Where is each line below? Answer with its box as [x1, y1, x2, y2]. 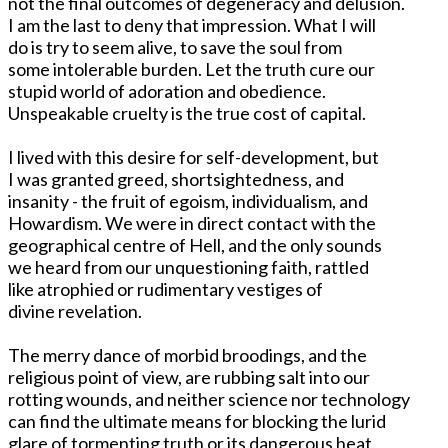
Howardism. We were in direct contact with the [8, 211, 376, 234]
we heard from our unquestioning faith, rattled [8, 255, 369, 278]
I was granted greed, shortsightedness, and [8, 167, 344, 190]
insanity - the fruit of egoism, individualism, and [8, 189, 368, 212]
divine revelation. [8, 299, 142, 322]
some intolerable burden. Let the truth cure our [8, 57, 375, 80]
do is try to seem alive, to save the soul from [8, 35, 342, 58]
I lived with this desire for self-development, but [8, 145, 379, 168]
